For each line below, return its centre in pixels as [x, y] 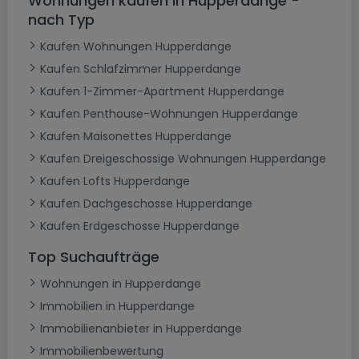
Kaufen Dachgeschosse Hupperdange [146, 204]
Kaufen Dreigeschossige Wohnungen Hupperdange [183, 159]
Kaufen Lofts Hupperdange [115, 182]
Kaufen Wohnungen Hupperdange [136, 47]
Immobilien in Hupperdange [117, 307]
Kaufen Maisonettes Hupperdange [136, 137]
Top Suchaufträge [94, 257]
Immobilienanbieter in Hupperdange [141, 329]
